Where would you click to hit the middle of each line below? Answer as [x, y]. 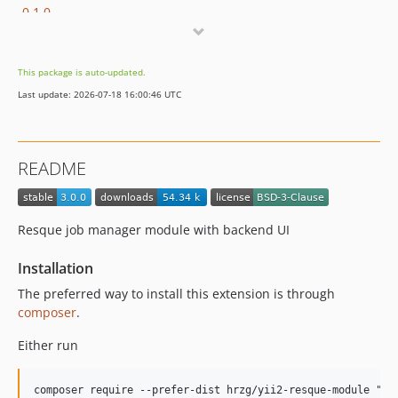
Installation [56, 269]
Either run [48, 346]
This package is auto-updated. [82, 72]
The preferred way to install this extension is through [176, 294]
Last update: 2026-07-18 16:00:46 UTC [99, 94]
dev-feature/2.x [68, 35]
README [52, 168]
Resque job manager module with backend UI [154, 230]
